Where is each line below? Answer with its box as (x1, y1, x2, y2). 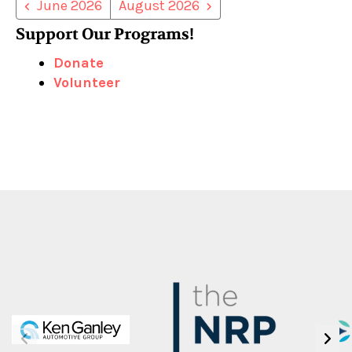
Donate (53, 54, 104, 72)
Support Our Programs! (16, 24, 194, 45)
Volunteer (53, 74, 120, 92)
